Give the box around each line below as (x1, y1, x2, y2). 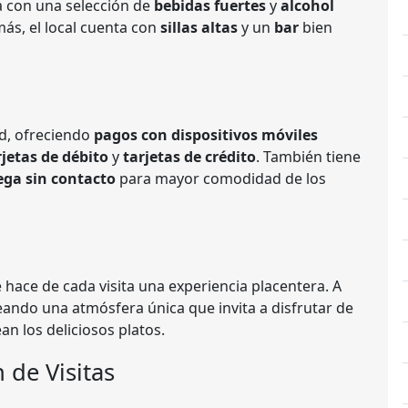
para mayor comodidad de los (116, 168, 326, 189)
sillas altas (160, 17, 238, 37)
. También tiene (256, 147, 361, 167)
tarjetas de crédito (123, 147, 256, 167)
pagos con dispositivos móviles (94, 125, 318, 145)
